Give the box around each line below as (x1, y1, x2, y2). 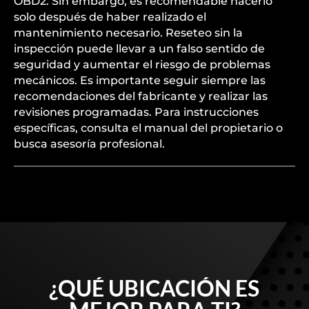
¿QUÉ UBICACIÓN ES (49, 275, 260, 301)
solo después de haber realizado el (14, 10, 206, 23)
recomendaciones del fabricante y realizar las (14, 90, 268, 103)
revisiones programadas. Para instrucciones (14, 106, 259, 119)
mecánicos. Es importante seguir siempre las (14, 74, 266, 87)
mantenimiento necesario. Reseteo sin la (14, 26, 243, 39)
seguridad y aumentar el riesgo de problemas (14, 58, 270, 71)
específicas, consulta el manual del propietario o (14, 121, 283, 134)
